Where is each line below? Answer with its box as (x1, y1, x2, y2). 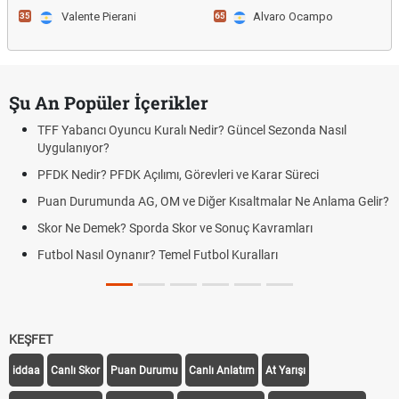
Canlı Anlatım (189, 364, 255, 377)
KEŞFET (9, 332, 53, 346)
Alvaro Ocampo (253, 10, 333, 23)
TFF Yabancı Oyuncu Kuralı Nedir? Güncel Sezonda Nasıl (37, 123, 346, 137)
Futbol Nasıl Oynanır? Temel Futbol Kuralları (37, 248, 278, 262)
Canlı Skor (51, 364, 100, 377)
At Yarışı (265, 364, 305, 377)
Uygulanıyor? (37, 141, 110, 155)
